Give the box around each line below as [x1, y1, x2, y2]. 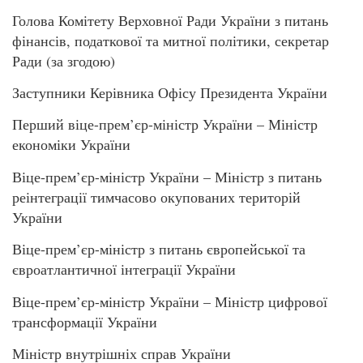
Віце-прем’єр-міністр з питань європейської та [12, 239, 305, 259]
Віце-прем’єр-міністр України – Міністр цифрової [12, 291, 327, 311]
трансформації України [12, 311, 157, 331]
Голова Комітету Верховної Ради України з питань [12, 10, 328, 30]
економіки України [12, 135, 130, 155]
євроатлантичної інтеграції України [12, 259, 236, 280]
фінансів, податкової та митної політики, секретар [12, 30, 329, 50]
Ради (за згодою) [12, 50, 115, 70]
